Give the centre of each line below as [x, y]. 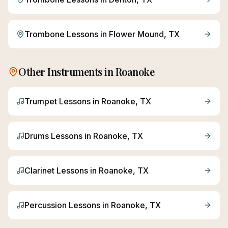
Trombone [45, 34]
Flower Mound [136, 34]
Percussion [46, 205]
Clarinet [39, 170]
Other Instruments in [67, 72]
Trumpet [41, 101]
